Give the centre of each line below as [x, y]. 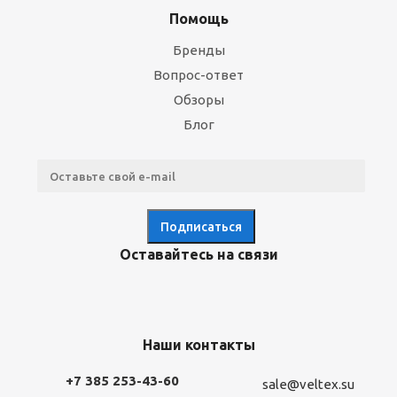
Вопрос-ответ [198, 75]
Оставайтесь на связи [198, 254]
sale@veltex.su [308, 385]
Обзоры [198, 100]
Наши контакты [198, 345]
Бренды [198, 50]
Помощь [198, 19]
